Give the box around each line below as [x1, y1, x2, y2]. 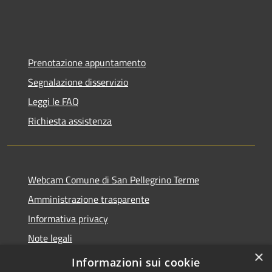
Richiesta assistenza [28, 113, 112, 128]
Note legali [28, 230, 72, 245]
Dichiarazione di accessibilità [28, 250, 146, 265]
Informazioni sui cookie [72, 255, 200, 270]
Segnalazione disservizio [28, 74, 128, 89]
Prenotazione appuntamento [28, 55, 146, 70]
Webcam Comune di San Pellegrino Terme [28, 172, 199, 187]
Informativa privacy [28, 211, 108, 226]
